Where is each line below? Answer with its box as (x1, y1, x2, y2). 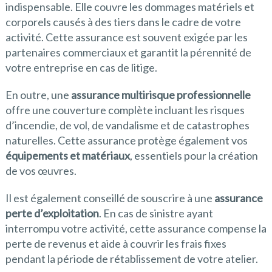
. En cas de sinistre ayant (98, 206, 213, 220)
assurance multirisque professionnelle (70, 88, 251, 102)
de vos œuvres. (5, 164, 76, 178)
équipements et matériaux (5, 149, 130, 163)
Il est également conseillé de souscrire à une (5, 191, 214, 205)
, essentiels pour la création (129, 149, 258, 163)
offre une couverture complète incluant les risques (5, 103, 245, 117)
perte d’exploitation (5, 206, 99, 220)
